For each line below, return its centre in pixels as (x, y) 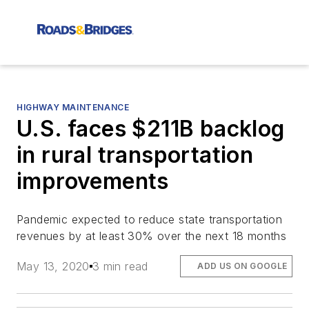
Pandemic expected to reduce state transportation (150, 219)
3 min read (120, 267)
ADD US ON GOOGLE (242, 266)
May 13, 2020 (53, 267)
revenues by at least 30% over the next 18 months (152, 236)
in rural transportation (135, 155)
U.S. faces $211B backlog (151, 129)
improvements (93, 181)
